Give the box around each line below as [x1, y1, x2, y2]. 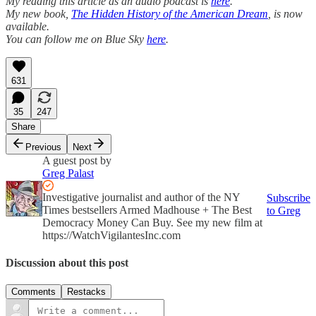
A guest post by [42, 154, 111, 166]
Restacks [67, 286, 106, 298]
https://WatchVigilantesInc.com [42, 229, 181, 241]
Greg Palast [42, 166, 94, 179]
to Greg [267, 204, 300, 217]
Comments [11, 286, 56, 298]
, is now [268, 7, 303, 20]
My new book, [6, 7, 71, 20]
